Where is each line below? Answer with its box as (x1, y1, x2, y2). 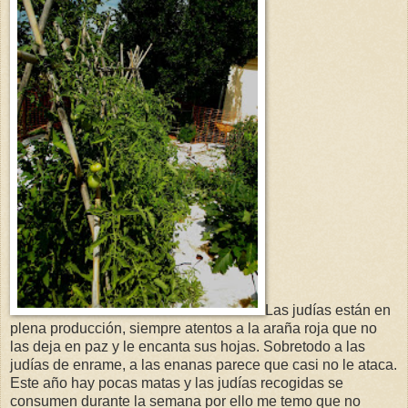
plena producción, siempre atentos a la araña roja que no (10, 321, 377, 337)
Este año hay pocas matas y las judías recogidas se (10, 375, 343, 392)
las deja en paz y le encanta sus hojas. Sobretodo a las (10, 339, 365, 355)
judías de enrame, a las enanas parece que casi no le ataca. (10, 357, 397, 373)
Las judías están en (265, 302, 391, 319)
